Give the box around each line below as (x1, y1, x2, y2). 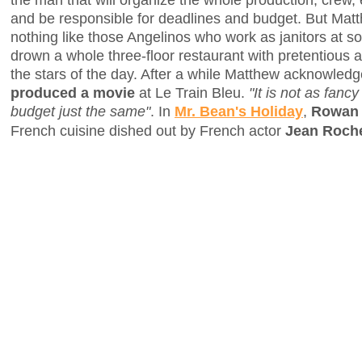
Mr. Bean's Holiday (175, 102, 303, 120)
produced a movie (11, 83, 135, 101)
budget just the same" (11, 102, 150, 120)
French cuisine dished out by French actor (11, 121, 285, 139)
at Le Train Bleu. (135, 83, 249, 101)
